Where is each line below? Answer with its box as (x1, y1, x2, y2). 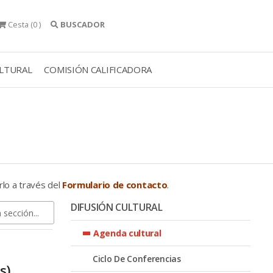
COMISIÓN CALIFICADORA (44, 63, 152, 76)
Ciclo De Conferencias (93, 252, 181, 264)
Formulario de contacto (62, 178, 168, 191)
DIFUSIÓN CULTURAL (71, 200, 163, 214)
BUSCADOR (60, 19, 105, 30)
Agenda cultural (93, 227, 161, 239)
